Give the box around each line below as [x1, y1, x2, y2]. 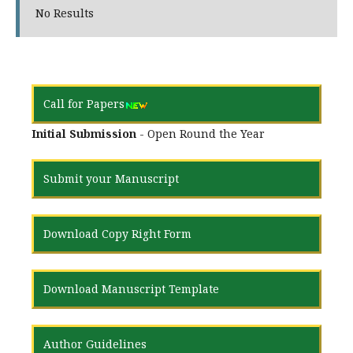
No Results [35, 6, 94, 21]
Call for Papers [43, 96, 124, 112]
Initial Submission [32, 126, 136, 142]
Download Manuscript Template [43, 281, 219, 297]
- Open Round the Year [136, 126, 265, 142]
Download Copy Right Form [43, 226, 191, 242]
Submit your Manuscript [43, 171, 179, 187]
